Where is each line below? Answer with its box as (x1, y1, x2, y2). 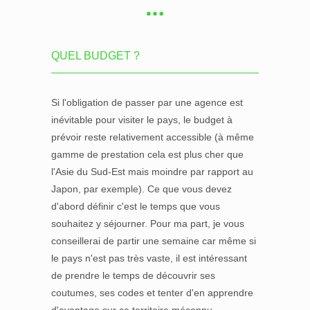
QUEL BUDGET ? (51, 50, 140, 62)
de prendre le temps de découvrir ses (51, 270, 215, 281)
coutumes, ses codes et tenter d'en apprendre (51, 287, 253, 298)
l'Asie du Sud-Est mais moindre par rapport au (51, 166, 253, 177)
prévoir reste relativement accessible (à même (51, 131, 254, 143)
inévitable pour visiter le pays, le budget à (51, 114, 232, 125)
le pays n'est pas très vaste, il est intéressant (51, 253, 247, 264)
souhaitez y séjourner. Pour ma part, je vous (51, 218, 244, 229)
